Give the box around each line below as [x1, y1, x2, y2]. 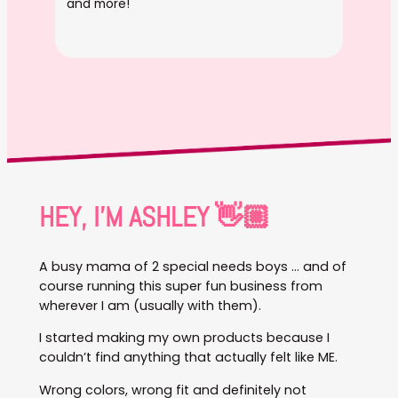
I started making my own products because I [38, 329, 330, 347]
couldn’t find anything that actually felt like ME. [38, 348, 338, 367]
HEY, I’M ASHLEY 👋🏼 [38, 200, 270, 235]
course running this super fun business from [38, 277, 322, 296]
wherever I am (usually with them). [38, 297, 261, 315]
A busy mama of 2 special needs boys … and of [38, 258, 346, 276]
